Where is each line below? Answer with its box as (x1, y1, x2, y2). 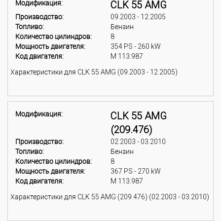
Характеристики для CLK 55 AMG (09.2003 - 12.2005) (10, 68, 178, 76)
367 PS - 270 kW (110, 167, 161, 175)
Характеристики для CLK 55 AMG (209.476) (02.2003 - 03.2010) (10, 193, 209, 201)
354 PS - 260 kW (110, 42, 161, 50)
